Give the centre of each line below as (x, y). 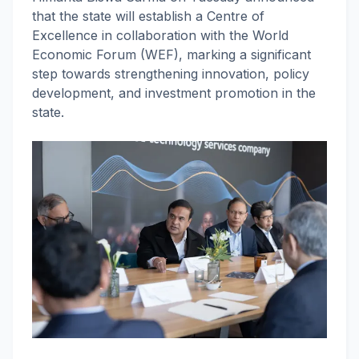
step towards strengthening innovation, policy (171, 74)
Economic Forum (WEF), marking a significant (171, 54)
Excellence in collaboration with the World (160, 35)
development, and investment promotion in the (174, 93)
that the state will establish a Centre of (148, 16)
